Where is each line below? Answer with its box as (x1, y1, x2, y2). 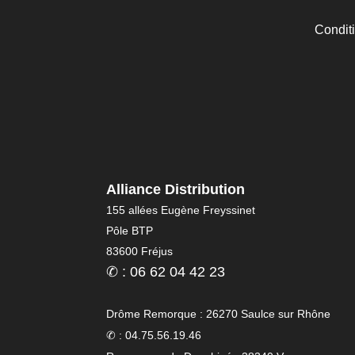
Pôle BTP (106, 224, 154, 237)
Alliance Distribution (106, 181, 246, 197)
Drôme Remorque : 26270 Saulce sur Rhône (106, 307, 331, 320)
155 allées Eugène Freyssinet (106, 204, 256, 216)
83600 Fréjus (106, 245, 174, 258)
